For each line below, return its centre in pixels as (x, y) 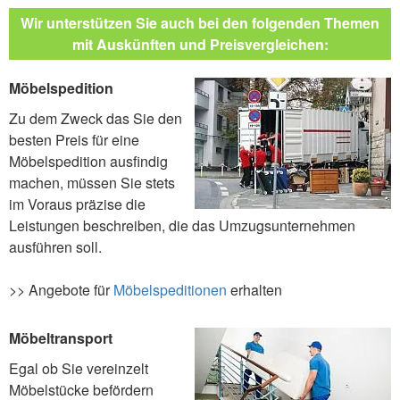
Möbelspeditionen (170, 290)
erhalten (254, 290)
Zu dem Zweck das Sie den (96, 119)
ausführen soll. (55, 247)
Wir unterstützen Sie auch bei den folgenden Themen (200, 23)
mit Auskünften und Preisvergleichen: (200, 45)
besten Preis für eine (74, 140)
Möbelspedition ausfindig (88, 162)
